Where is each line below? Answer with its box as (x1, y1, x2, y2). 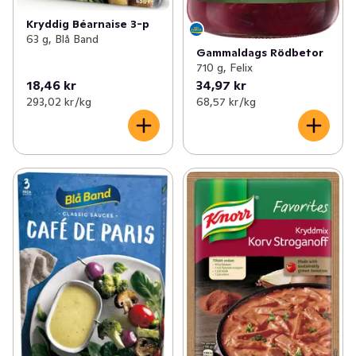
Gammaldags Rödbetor (195, 44, 323, 60)
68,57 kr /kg (195, 94, 256, 109)
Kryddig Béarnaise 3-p (26, 16, 149, 31)
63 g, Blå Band (26, 31, 99, 46)
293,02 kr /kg (26, 94, 91, 109)
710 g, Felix (195, 60, 253, 75)
